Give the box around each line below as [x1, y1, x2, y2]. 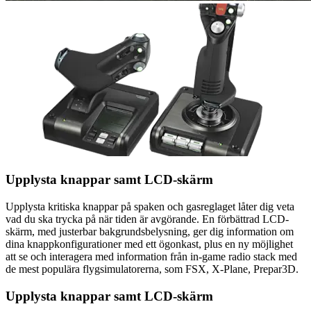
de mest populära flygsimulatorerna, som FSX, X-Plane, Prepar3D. [6, 262, 299, 275]
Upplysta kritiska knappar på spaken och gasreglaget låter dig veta [6, 200, 294, 212]
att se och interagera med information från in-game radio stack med [6, 250, 297, 262]
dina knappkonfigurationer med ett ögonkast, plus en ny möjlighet [6, 237, 293, 250]
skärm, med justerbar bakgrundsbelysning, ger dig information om [6, 225, 294, 237]
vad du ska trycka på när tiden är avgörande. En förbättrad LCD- [6, 212, 289, 225]
